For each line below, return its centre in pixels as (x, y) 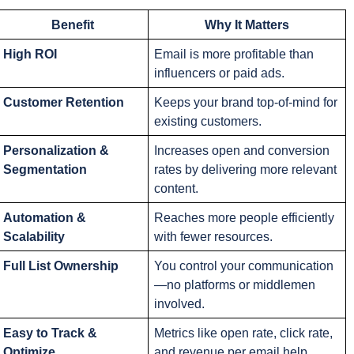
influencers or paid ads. (219, 73)
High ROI (30, 54)
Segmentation (45, 169)
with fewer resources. (213, 237)
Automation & (44, 218)
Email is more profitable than (233, 54)
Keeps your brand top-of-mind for (245, 102)
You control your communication (243, 266)
